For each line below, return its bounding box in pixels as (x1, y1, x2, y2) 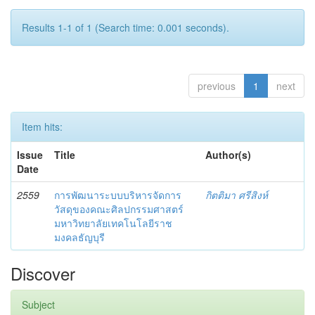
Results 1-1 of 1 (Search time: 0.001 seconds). (22, 20, 229, 34)
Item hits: (22, 119, 63, 134)
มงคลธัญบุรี (54, 229, 105, 244)
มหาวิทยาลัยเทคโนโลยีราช (54, 215, 172, 230)
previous (198, 78, 236, 93)
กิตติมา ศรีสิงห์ (205, 187, 268, 202)
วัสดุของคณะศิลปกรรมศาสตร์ (54, 201, 184, 216)
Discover (11, 260, 75, 285)
